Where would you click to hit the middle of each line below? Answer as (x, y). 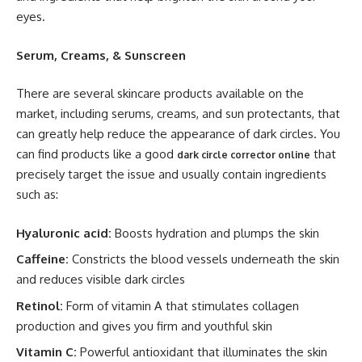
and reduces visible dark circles (101, 279)
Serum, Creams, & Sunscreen (101, 55)
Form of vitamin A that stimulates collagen (183, 305)
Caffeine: (42, 259)
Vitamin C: (46, 352)
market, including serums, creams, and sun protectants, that (178, 114)
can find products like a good (97, 154)
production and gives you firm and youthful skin (144, 326)
